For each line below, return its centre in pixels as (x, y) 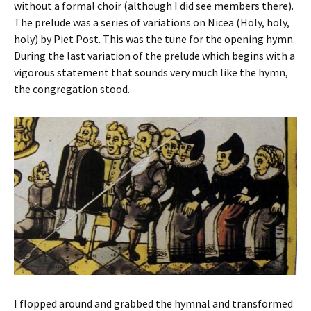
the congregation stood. (72, 89)
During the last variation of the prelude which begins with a (154, 55)
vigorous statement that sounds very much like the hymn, (151, 72)
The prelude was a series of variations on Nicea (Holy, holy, (152, 22)
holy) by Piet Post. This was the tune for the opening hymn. (154, 39)
